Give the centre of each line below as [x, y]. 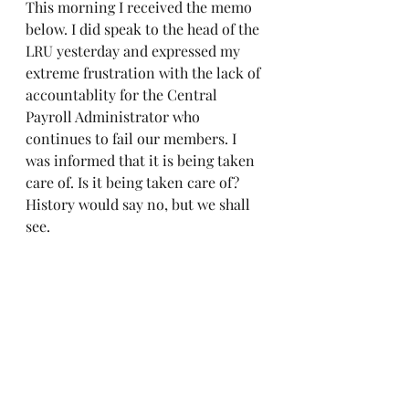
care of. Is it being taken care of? [134, 182]
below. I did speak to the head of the [144, 28]
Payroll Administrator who [115, 116]
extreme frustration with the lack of [145, 72]
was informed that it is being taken [142, 160]
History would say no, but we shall [140, 204]
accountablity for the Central [123, 94]
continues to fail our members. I [133, 138]
